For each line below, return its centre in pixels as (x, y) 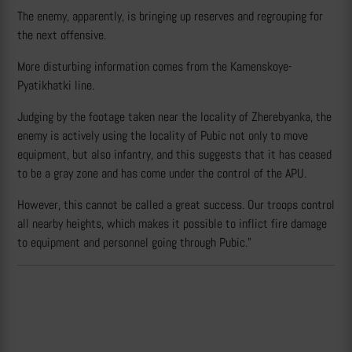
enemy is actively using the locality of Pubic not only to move (163, 136)
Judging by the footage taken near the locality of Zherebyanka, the (174, 117)
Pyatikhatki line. (56, 86)
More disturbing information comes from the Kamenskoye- (155, 67)
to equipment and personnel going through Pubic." (134, 243)
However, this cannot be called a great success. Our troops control (176, 205)
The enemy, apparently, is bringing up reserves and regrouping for (170, 16)
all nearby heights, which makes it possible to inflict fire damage (172, 224)
